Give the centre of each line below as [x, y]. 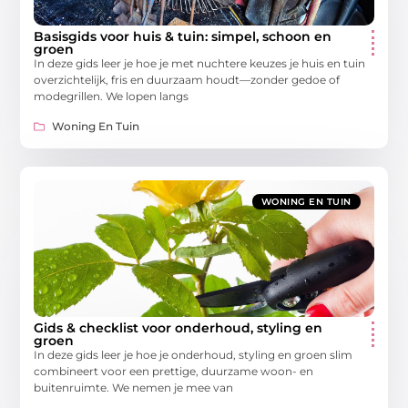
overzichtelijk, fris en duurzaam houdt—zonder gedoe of [187, 80]
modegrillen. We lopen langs [112, 97]
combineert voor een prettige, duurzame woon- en [174, 371]
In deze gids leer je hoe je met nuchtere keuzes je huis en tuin [200, 64]
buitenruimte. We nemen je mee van [134, 387]
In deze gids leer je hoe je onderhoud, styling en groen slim [194, 354]
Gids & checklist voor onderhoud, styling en [178, 327]
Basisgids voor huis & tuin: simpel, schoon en [183, 37]
